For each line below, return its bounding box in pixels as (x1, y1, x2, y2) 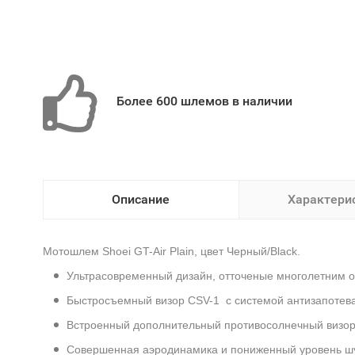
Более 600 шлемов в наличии (116, 94, 292, 109)
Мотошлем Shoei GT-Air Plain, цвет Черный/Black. (42, 245, 300, 258)
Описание (112, 192, 170, 207)
